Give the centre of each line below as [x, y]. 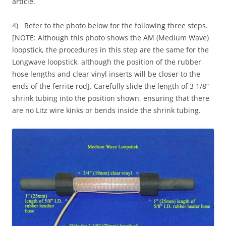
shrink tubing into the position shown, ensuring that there [111, 98]
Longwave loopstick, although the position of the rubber [107, 62]
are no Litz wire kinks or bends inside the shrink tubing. [106, 110]
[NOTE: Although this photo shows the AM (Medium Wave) [110, 37]
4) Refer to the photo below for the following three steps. [110, 25]
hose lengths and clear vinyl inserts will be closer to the [106, 74]
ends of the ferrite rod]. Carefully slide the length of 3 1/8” [110, 86]
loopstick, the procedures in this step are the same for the [110, 49]
